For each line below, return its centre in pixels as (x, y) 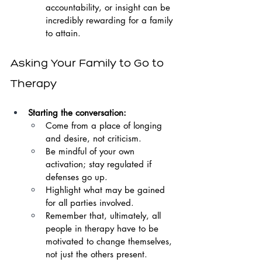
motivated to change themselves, (110, 241)
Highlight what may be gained (107, 190)
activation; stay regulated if (100, 164)
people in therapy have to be (104, 228)
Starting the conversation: (77, 113)
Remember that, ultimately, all (105, 216)
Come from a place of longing (105, 125)
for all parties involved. (90, 203)
